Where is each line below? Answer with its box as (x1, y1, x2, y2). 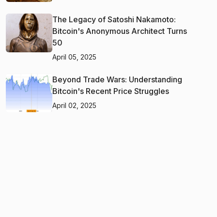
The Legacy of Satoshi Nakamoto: (52, 14, 176, 24)
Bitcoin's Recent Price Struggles (52, 86, 169, 96)
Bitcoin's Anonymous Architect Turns (52, 26, 187, 36)
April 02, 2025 (52, 101, 96, 109)
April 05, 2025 (52, 52, 96, 61)
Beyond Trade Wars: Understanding (52, 74, 182, 84)
